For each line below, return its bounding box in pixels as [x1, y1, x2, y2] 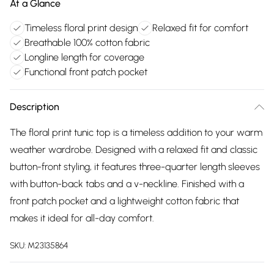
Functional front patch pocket [24, 66, 147, 78]
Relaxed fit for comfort [152, 22, 248, 34]
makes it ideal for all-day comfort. [10, 212, 154, 224]
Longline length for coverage [24, 51, 144, 63]
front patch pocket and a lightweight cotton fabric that [10, 195, 239, 207]
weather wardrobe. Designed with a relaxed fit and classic [10, 144, 257, 155]
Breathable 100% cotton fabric [24, 37, 150, 48]
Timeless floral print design [24, 22, 138, 34]
